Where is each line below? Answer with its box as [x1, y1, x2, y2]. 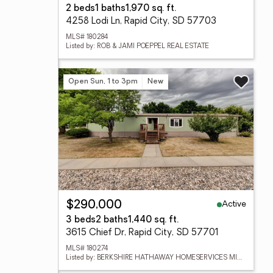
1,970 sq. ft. [126, 4, 176, 13]
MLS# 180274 [66, 246, 108, 252]
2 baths [96, 216, 128, 225]
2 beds [66, 4, 95, 13]
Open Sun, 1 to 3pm [68, 77, 138, 85]
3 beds [66, 216, 96, 225]
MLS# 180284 [66, 34, 108, 41]
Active [222, 199, 246, 209]
